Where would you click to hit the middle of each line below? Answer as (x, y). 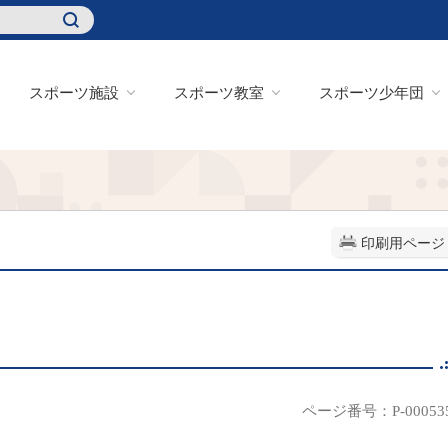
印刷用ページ (403, 243)
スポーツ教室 (219, 92)
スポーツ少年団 (371, 92)
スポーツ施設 (74, 92)
